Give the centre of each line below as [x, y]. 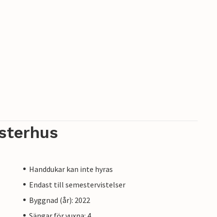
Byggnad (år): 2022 [60, 200]
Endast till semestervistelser [77, 184]
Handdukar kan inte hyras [71, 169]
